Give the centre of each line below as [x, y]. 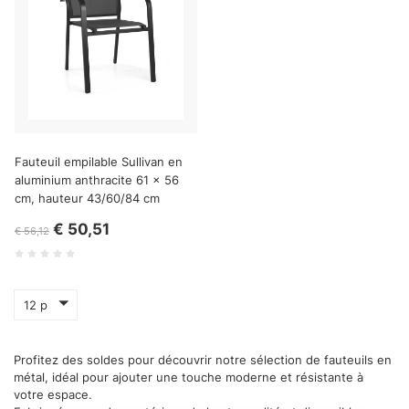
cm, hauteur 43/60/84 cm [87, 198]
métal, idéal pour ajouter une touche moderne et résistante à [189, 377]
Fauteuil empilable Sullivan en [99, 161]
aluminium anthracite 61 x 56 [97, 179]
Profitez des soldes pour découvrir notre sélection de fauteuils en [203, 359]
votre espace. [53, 394]
